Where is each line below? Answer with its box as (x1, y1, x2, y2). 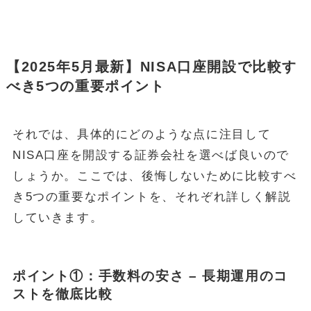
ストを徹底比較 (12, 286, 113, 301)
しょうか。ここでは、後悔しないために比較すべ (12, 169, 297, 183)
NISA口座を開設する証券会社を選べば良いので (12, 148, 290, 162)
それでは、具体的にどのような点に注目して (12, 127, 271, 141)
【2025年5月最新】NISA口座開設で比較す (6, 58, 298, 74)
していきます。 (12, 210, 103, 224)
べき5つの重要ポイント (6, 78, 165, 94)
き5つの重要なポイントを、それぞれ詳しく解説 (12, 190, 292, 203)
